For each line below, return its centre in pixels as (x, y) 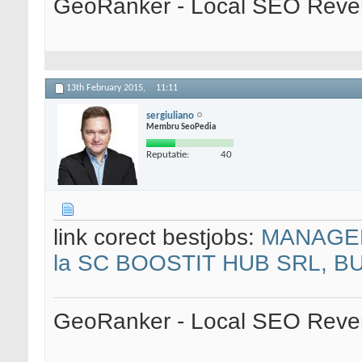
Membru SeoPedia (181, 127)
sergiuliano (170, 116)
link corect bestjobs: (157, 238)
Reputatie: (168, 154)
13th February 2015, (107, 88)
